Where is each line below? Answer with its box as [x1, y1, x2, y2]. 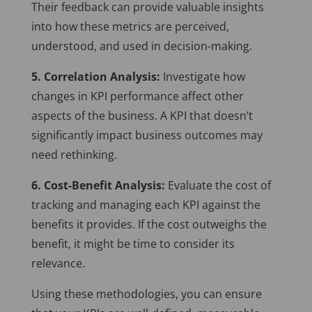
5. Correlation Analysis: [31, 69, 160, 85]
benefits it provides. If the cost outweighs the [31, 217, 267, 233]
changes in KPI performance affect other [31, 88, 244, 104]
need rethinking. [31, 147, 117, 163]
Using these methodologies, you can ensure [31, 286, 262, 302]
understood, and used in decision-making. [31, 38, 252, 54]
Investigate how [159, 69, 245, 85]
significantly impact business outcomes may [31, 127, 263, 143]
